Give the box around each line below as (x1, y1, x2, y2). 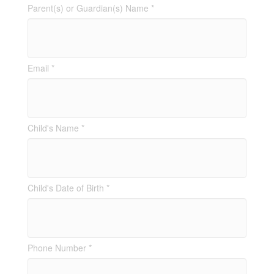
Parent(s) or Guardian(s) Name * (27, 2, 154, 15)
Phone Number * (27, 242, 92, 254)
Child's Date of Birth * (27, 182, 109, 194)
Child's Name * (27, 122, 84, 135)
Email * (27, 62, 54, 75)
